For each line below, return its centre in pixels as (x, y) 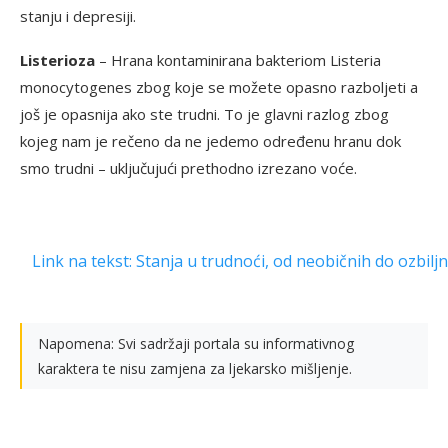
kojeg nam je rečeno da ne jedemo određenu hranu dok (210, 141)
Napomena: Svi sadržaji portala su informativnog (196, 344)
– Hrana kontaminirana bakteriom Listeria (238, 60)
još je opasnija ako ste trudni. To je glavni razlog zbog (204, 114)
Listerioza (57, 60)
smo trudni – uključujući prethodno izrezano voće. (188, 168)
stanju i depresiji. (78, 16)
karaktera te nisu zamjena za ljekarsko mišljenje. (195, 369)
